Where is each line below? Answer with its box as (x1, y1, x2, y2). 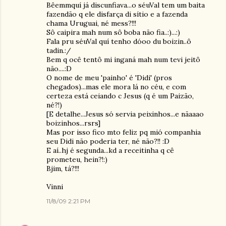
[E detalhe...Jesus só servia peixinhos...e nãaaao (46, 109, 204, 119)
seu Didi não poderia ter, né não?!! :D (46, 137, 169, 146)
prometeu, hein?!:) (46, 155, 107, 164)
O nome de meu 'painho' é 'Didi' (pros (46, 73, 172, 82)
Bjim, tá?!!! (46, 164, 79, 173)
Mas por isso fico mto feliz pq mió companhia (46, 128, 201, 137)
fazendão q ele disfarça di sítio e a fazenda (46, 10, 188, 19)
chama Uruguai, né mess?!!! (46, 19, 136, 28)
